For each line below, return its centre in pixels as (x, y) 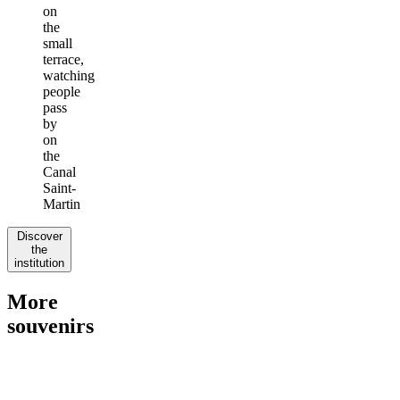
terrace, (63, 59)
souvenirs (50, 325)
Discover (39, 236)
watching (69, 75)
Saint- (59, 187)
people (62, 91)
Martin (62, 204)
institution (39, 262)
